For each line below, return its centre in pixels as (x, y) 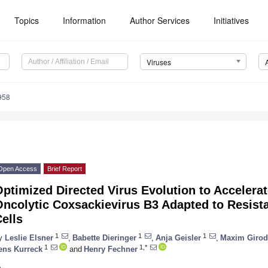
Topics (27, 20)
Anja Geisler (178, 237)
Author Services (160, 20)
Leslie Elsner (29, 237)
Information (85, 20)
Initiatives (232, 20)
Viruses (159, 62)
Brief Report (65, 169)
